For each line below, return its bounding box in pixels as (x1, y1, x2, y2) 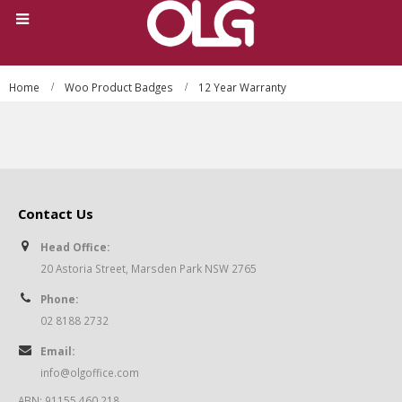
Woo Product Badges (65, 80, 173, 95)
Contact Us (18, 205, 93, 223)
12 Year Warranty (198, 80, 286, 95)
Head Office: (40, 240, 109, 255)
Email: (40, 344, 74, 359)
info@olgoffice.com (40, 365, 139, 380)
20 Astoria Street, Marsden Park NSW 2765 (40, 261, 257, 276)
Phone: (40, 292, 78, 307)
